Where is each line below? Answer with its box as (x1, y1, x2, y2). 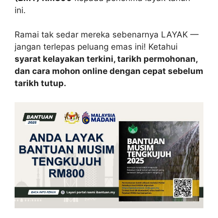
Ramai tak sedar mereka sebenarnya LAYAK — (15, 30, 199, 40)
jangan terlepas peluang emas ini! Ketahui (15, 42, 178, 52)
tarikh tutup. (15, 78, 66, 89)
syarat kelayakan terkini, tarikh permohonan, (15, 54, 198, 64)
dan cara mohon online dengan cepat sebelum (15, 66, 203, 76)
